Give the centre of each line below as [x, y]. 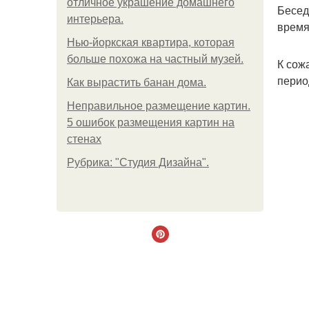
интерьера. [95, 19]
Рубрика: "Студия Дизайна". [138, 162]
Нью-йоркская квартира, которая [151, 42]
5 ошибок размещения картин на [151, 122]
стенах [84, 139]
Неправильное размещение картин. [159, 106]
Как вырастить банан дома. [137, 82]
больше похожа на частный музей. [155, 59]
